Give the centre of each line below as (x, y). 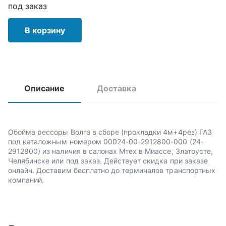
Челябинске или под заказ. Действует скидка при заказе (108, 161)
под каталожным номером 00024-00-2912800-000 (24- (106, 142)
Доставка (117, 88)
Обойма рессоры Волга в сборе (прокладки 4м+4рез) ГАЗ (110, 132)
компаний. (26, 180)
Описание (45, 88)
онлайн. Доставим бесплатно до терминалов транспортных (112, 170)
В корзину (45, 30)
